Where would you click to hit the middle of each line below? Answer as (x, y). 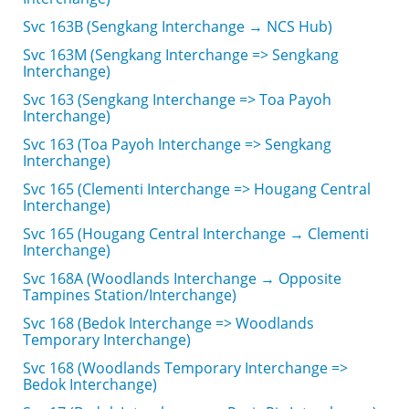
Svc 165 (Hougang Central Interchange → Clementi (196, 234)
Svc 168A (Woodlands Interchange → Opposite (182, 278)
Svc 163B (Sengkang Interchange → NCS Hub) (178, 26)
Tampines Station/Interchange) (130, 295)
